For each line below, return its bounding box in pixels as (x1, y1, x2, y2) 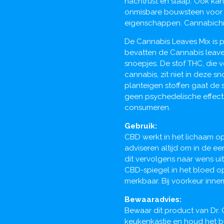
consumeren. (124, 102, 170, 112)
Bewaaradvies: (124, 194, 181, 204)
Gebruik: (124, 121, 157, 130)
